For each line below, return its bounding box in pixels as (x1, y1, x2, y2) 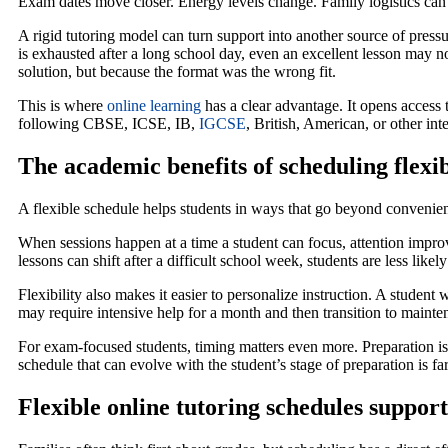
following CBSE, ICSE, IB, (18, 115, 199, 133)
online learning (107, 97, 201, 115)
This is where (18, 97, 107, 115)
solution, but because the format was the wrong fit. (18, 63, 336, 81)
